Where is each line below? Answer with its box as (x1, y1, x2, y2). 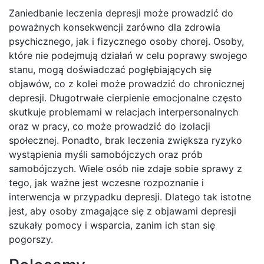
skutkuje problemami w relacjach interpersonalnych (9, 106, 238, 118)
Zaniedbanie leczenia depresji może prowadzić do (9, 7, 233, 19)
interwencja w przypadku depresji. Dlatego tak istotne (9, 191, 251, 203)
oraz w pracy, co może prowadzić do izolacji (9, 120, 210, 133)
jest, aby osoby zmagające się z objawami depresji (9, 205, 236, 217)
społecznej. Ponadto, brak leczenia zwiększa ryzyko (9, 134, 242, 147)
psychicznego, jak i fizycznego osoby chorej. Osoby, (9, 35, 244, 48)
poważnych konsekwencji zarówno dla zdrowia (9, 21, 220, 34)
